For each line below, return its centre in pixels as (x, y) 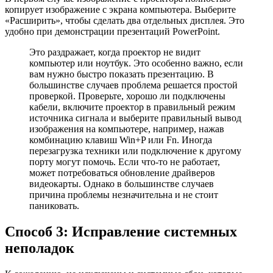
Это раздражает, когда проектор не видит (115, 52)
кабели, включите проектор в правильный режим (132, 107)
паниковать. (54, 206)
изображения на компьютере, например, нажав (127, 129)
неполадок (40, 248)
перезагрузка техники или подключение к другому (135, 151)
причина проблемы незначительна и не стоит (124, 195)
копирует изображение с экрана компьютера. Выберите (120, 10)
